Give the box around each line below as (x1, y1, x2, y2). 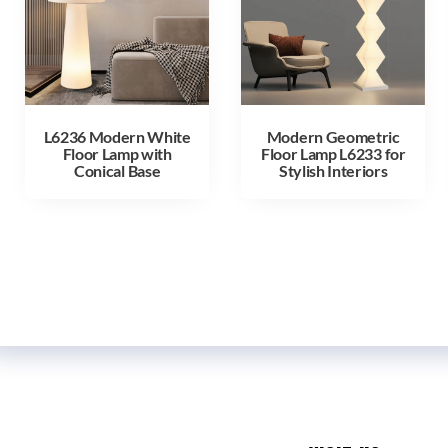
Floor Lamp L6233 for (260, 143, 406, 163)
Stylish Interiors (278, 160, 388, 180)
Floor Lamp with (62, 143, 172, 163)
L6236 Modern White (43, 126, 191, 146)
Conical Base (74, 160, 161, 180)
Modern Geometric (266, 126, 400, 146)
